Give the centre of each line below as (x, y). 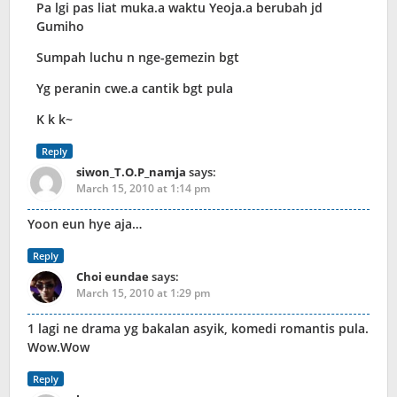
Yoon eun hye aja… (85, 224)
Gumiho (60, 27)
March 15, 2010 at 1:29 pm (143, 293)
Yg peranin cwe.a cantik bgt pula (135, 89)
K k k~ (54, 120)
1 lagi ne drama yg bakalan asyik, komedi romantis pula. (198, 329)
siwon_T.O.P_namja (131, 172)
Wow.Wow (58, 347)
